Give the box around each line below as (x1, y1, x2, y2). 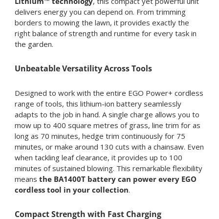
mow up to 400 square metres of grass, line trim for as (14, 120, 200, 130)
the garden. (14, 39, 53, 49)
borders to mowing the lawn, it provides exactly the (14, 18, 189, 28)
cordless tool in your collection (14, 184, 129, 195)
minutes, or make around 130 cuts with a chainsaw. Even (14, 141, 204, 152)
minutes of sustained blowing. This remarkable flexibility (14, 163, 202, 173)
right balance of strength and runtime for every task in (14, 28, 197, 39)
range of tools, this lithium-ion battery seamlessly (14, 98, 181, 109)
